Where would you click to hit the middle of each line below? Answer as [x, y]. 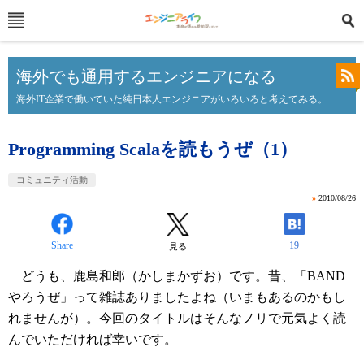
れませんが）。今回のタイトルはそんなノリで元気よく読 [177, 318]
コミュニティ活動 [52, 180]
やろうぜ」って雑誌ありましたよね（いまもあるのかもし [177, 297]
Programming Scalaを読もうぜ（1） [153, 149]
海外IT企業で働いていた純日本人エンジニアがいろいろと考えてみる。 [172, 99]
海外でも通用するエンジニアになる [146, 76]
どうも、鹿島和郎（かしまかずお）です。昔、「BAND [177, 276]
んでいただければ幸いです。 [93, 339]
